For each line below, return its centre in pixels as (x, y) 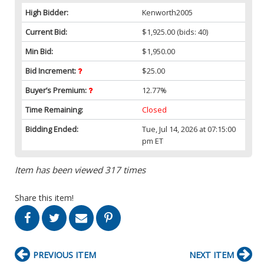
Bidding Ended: (52, 129)
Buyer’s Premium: (57, 90)
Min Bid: (39, 51)
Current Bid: (46, 32)
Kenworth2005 (168, 12)
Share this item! (44, 197)
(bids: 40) (192, 32)
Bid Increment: (52, 70)
